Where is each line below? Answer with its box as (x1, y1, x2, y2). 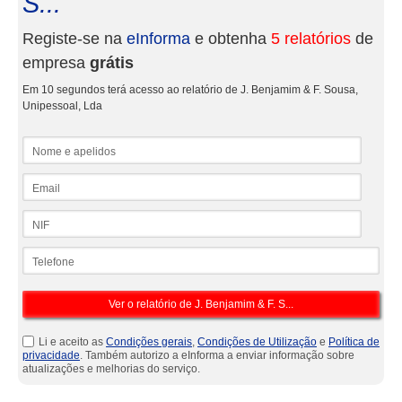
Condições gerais (106, 336, 192, 348)
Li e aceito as (39, 336, 106, 348)
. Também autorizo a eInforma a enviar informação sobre (80, 349, 354, 362)
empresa (22, 54, 90, 72)
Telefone (22, 247, 65, 259)
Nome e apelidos (22, 136, 106, 149)
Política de (328, 336, 380, 348)
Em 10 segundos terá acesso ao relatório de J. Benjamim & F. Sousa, (22, 83, 358, 96)
